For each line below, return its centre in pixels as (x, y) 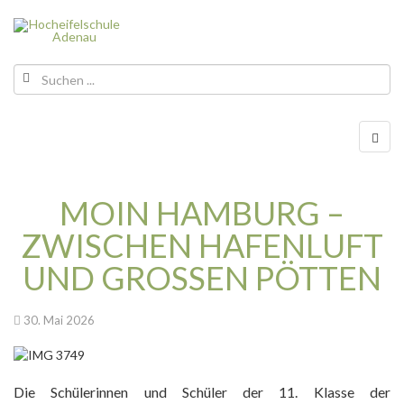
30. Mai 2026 (59, 320)
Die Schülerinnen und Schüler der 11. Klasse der (202, 392)
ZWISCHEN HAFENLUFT (202, 245)
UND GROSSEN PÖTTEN (190, 278)
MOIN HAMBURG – (202, 213)
